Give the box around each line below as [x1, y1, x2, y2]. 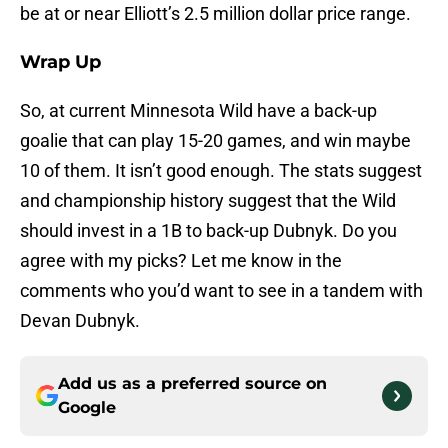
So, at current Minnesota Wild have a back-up [20, 100, 377, 122]
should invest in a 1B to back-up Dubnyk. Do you [20, 220, 397, 242]
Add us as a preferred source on [58, 374, 327, 394]
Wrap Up [20, 51, 101, 74]
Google [58, 398, 116, 418]
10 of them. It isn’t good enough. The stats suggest [20, 160, 422, 182]
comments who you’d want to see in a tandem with [20, 280, 423, 302]
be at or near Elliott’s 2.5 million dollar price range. [20, 3, 411, 25]
